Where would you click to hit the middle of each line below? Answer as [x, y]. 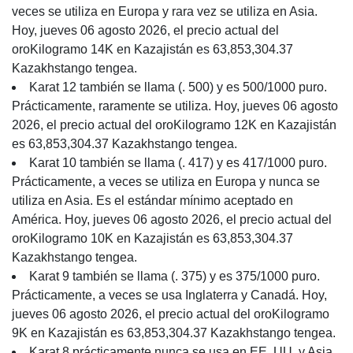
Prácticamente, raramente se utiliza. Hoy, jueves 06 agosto [175, 106]
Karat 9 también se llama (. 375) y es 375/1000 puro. [175, 276]
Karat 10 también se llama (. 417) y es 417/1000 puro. [178, 163]
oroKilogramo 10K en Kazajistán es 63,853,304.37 [152, 238]
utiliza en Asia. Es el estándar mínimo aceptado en [152, 201]
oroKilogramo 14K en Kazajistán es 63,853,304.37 [152, 49]
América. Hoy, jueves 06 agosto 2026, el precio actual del [172, 219]
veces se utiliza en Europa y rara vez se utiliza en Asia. [165, 11]
